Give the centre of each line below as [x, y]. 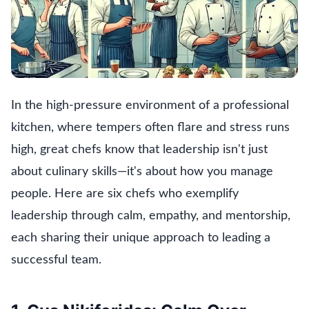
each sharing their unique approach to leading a [141, 238]
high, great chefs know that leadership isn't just [139, 150]
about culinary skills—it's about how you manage [142, 172]
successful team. [56, 260]
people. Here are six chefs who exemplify [125, 194]
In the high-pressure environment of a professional [150, 106]
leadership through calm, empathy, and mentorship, [151, 216]
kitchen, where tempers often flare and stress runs [150, 128]
